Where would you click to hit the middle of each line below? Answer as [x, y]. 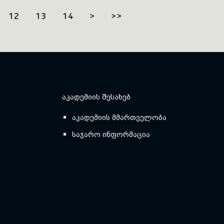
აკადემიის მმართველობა [119, 117]
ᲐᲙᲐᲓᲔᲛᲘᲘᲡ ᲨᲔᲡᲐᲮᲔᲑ [96, 97]
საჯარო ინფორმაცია [111, 134]
